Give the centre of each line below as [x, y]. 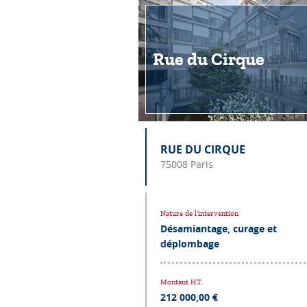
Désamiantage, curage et [219, 228]
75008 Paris [187, 164]
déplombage [190, 243]
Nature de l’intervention [199, 213]
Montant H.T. [181, 282]
